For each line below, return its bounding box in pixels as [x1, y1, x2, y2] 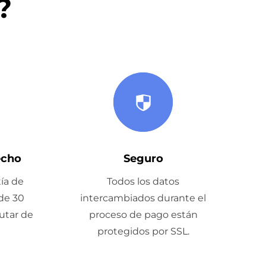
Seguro [123, 152, 163, 165]
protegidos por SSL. [97, 226, 189, 237]
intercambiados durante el [80, 192, 206, 204]
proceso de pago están [88, 209, 198, 220]
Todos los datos [107, 176, 179, 187]
